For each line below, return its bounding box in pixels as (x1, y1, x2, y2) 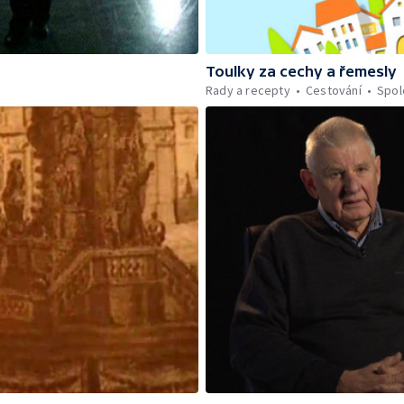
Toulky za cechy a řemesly (206, 63, 397, 80)
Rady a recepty (206, 82, 290, 99)
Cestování (306, 82, 362, 99)
